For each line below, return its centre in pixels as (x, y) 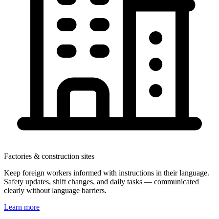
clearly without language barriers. (55, 190)
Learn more (22, 207)
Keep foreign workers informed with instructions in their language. (107, 173)
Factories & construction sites (49, 156)
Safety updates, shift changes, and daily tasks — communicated (101, 181)
